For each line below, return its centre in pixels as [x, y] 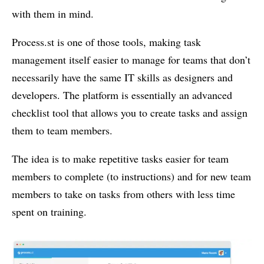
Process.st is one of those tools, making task [106, 42]
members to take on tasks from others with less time [123, 194]
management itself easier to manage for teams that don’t [131, 59]
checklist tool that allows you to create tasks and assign [130, 112]
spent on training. [49, 211]
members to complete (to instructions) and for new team [131, 176]
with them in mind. [53, 13]
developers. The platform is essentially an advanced [122, 95]
